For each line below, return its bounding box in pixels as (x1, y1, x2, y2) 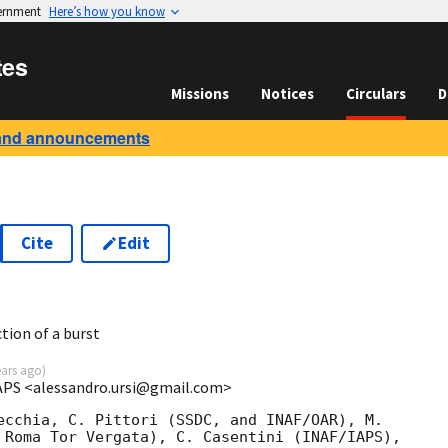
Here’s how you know (49, 3, 165, 19)
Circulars (346, 84, 406, 103)
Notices (261, 84, 314, 103)
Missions (171, 84, 229, 103)
